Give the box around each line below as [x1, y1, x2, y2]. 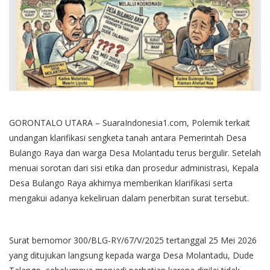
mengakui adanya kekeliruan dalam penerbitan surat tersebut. [9, 192, 249, 204]
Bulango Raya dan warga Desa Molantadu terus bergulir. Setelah [9, 146, 261, 159]
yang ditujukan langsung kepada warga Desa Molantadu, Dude [9, 249, 254, 261]
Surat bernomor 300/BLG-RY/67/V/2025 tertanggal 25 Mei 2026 [9, 234, 257, 246]
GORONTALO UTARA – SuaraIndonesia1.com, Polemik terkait [9, 116, 250, 128]
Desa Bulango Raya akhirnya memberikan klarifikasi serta [9, 177, 233, 189]
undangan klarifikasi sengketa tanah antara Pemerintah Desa [9, 131, 246, 143]
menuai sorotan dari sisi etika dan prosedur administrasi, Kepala [9, 162, 259, 174]
